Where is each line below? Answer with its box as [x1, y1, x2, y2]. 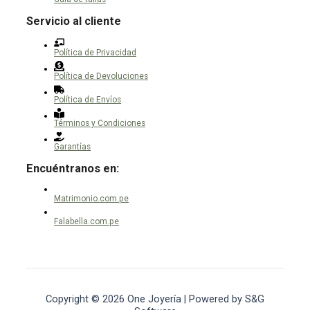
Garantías [54, 141, 91, 152]
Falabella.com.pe [54, 217, 119, 227]
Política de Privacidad [54, 47, 136, 57]
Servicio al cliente [26, 15, 121, 28]
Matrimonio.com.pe [54, 194, 129, 204]
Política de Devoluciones [54, 71, 148, 81]
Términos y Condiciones [54, 118, 145, 128]
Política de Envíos [54, 94, 121, 104]
